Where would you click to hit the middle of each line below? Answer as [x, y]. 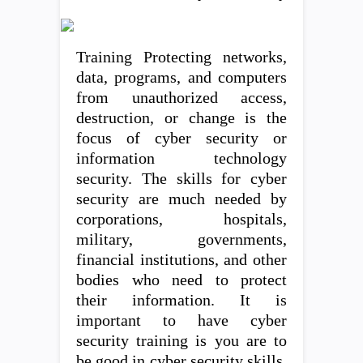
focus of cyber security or [181, 138]
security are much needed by [181, 199]
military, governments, [181, 239]
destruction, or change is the [181, 118]
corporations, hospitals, [181, 219]
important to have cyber [181, 320]
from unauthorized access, [181, 98]
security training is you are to [181, 341]
